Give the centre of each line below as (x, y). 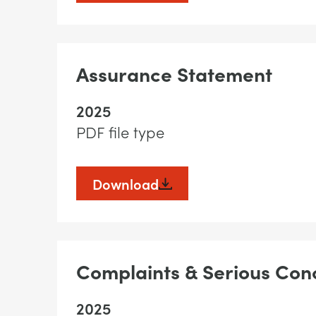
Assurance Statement (174, 74)
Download (125, 183)
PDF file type (120, 132)
